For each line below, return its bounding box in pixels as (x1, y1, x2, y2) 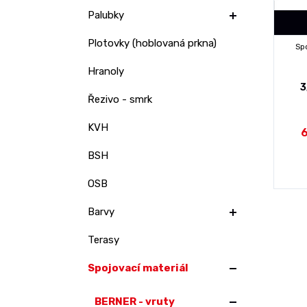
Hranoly (88, 65, 124, 77)
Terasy (88, 234, 119, 246)
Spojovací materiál (88, 262, 188, 274)
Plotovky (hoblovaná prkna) (88, 37, 217, 49)
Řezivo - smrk (88, 93, 152, 106)
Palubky (88, 9, 124, 21)
